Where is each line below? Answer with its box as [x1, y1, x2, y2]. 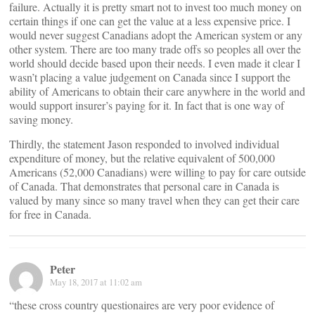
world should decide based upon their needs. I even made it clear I [9, 56, 300, 71]
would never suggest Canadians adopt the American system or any [9, 27, 302, 43]
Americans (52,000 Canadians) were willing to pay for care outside [9, 165, 306, 180]
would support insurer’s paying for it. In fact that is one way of [9, 98, 284, 113]
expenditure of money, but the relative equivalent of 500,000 [9, 150, 275, 166]
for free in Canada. [9, 207, 91, 222]
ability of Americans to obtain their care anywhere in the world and [9, 84, 305, 99]
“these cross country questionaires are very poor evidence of [9, 297, 274, 313]
